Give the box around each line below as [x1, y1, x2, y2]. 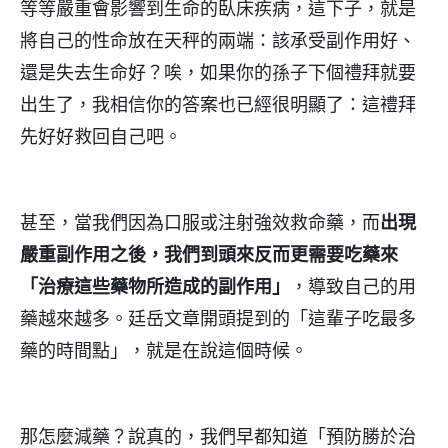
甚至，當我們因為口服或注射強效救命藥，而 [20, 212, 380, 234]
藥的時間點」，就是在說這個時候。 [20, 340, 308, 362]
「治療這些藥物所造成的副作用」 [20, 276, 290, 298]
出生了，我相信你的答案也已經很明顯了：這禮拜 [20, 94, 416, 116]
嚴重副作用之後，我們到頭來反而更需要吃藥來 [20, 244, 398, 266]
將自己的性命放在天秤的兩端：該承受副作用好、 [20, 30, 416, 52]
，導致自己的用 [290, 276, 416, 298]
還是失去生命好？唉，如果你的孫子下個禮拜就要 [20, 62, 416, 84]
